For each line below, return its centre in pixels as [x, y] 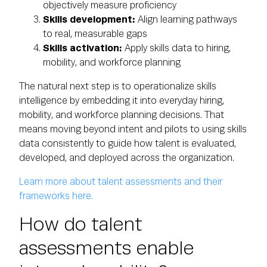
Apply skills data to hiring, [176, 48]
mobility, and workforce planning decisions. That [122, 115]
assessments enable [106, 249]
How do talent [81, 225]
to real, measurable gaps [95, 34]
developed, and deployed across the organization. [128, 158]
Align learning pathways [186, 20]
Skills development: [89, 20]
